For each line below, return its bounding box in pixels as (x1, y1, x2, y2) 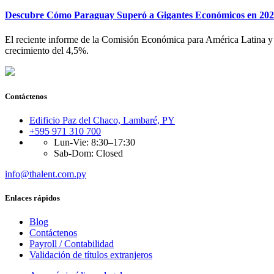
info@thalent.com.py (5, 168, 86, 179)
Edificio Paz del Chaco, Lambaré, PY (29, 114, 175, 125)
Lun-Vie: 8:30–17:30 (54, 136, 135, 147)
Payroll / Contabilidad (29, 239, 114, 250)
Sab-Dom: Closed (54, 147, 123, 158)
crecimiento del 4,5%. (5, 45, 89, 56)
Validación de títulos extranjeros (29, 250, 152, 261)
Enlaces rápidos (5, 193, 60, 203)
